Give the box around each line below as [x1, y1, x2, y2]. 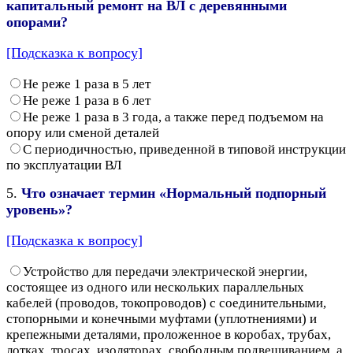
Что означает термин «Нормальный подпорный [21, 184, 326, 201]
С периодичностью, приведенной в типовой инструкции [23, 141, 346, 157]
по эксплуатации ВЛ [6, 157, 122, 173]
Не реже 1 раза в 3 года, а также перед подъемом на [23, 109, 324, 124]
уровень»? [6, 201, 72, 217]
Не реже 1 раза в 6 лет [23, 92, 150, 108]
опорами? [6, 13, 68, 30]
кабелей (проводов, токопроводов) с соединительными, [6, 295, 326, 310]
